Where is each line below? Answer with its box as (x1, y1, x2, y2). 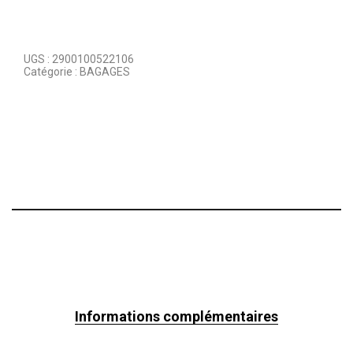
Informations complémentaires (75, 307, 278, 325)
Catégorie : (24, 65, 80, 78)
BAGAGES (80, 65, 130, 78)
